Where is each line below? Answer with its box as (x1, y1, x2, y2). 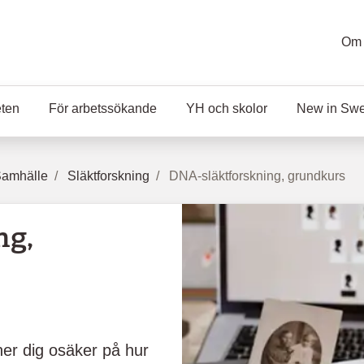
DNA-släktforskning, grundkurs (169, 169, 345, 183)
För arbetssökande (49, 102, 157, 115)
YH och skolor (186, 102, 267, 115)
